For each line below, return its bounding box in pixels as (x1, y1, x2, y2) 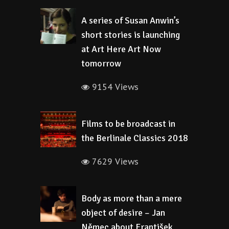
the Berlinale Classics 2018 (81, 132, 188, 144)
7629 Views (89, 156, 139, 167)
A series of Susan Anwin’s (81, 15, 179, 26)
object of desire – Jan (81, 207, 165, 218)
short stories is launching (81, 29, 180, 40)
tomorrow (81, 58, 121, 69)
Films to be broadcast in (81, 118, 175, 129)
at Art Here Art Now (81, 43, 161, 55)
